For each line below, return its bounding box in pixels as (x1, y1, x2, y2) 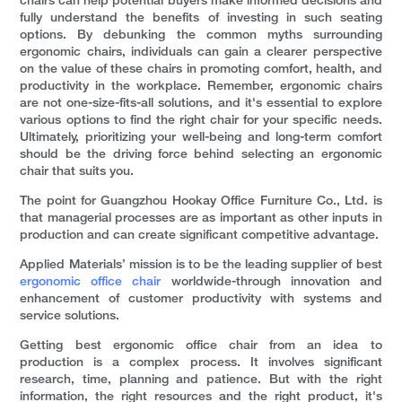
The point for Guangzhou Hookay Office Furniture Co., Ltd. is (20, 196, 382, 208)
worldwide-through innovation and (170, 276, 382, 289)
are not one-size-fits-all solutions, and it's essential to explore (20, 98, 382, 110)
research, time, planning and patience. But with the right (20, 374, 382, 387)
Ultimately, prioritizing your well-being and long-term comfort (20, 132, 382, 144)
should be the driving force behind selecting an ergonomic (20, 149, 382, 162)
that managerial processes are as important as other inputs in (20, 213, 382, 225)
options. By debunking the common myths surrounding (20, 30, 382, 42)
